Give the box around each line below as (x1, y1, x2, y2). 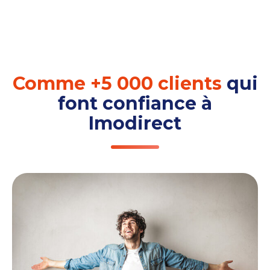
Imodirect (89, 112, 181, 135)
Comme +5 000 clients (12, 72, 222, 95)
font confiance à (58, 92, 212, 115)
